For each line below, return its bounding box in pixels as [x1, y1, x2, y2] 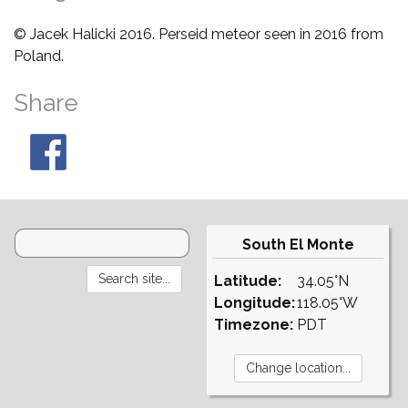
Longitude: [214, 293, 295, 311]
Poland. [14, 46, 64, 65]
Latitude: [214, 271, 281, 290]
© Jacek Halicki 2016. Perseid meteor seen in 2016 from [14, 25, 383, 43]
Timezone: [214, 315, 293, 333]
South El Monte [241, 235, 354, 253]
